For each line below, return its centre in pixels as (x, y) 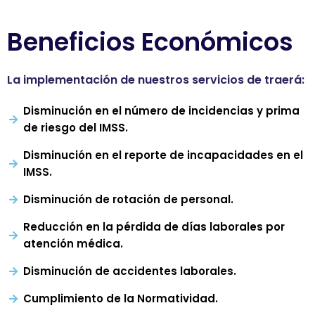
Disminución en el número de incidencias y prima (161, 111)
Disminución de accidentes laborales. (129, 271)
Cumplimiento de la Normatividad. (120, 299)
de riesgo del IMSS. (75, 128)
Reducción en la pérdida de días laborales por (154, 227)
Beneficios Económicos (150, 42)
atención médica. (73, 244)
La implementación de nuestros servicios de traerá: (156, 80)
